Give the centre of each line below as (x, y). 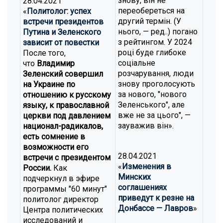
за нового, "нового (152, 94)
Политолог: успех (59, 11)
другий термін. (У (150, 21)
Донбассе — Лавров (156, 208)
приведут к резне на (156, 198)
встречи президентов (63, 22)
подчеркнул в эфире (61, 178)
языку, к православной (66, 105)
